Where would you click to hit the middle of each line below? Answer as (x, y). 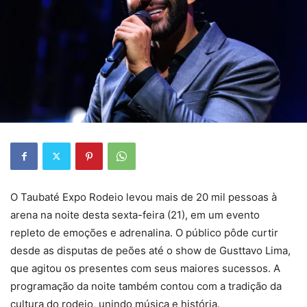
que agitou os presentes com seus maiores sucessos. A (145, 268)
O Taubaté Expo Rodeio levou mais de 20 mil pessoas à (144, 197)
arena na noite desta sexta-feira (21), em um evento (135, 214)
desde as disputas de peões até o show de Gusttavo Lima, (150, 250)
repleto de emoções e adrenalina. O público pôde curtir (144, 232)
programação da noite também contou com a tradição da (146, 286)
